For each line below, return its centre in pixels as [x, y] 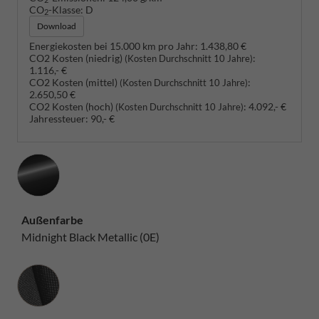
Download [57, 26]
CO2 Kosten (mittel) [74, 82]
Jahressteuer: [59, 118]
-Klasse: [66, 9]
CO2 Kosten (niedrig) [77, 58]
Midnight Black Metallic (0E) [90, 236]
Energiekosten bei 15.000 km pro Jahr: [114, 46]
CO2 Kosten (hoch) [72, 106]
